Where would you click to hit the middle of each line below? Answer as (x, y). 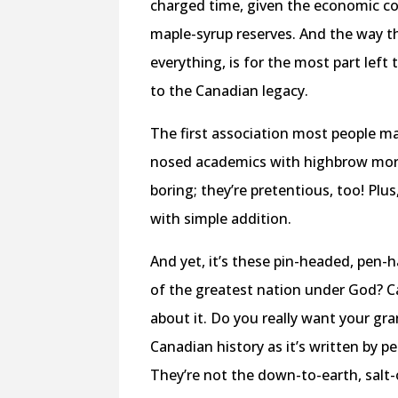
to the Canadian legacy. (230, 90)
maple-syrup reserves (222, 33)
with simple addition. (223, 218)
